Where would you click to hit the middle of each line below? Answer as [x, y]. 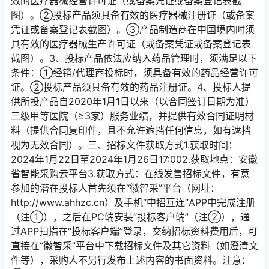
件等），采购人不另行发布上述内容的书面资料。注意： [131, 260]
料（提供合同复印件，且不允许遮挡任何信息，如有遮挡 [131, 130]
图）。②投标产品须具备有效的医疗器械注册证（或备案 [133, 15]
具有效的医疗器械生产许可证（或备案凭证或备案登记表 [131, 44]
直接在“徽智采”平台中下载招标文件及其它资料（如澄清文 [134, 246]
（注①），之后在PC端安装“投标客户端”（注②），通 [130, 217]
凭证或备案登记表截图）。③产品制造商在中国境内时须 [133, 29]
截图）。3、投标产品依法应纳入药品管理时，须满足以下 [134, 58]
